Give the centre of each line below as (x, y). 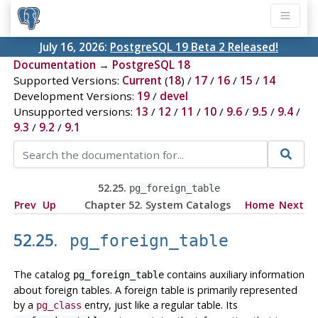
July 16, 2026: (75, 47)
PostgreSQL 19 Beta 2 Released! (194, 47)
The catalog (43, 274)
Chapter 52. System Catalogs (157, 204)
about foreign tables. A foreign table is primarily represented (155, 290)
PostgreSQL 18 (151, 65)
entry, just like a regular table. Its (159, 305)
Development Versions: (75, 96)
